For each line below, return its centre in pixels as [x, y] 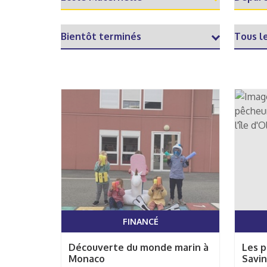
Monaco [87, 259]
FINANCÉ [140, 221]
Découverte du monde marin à [139, 247]
